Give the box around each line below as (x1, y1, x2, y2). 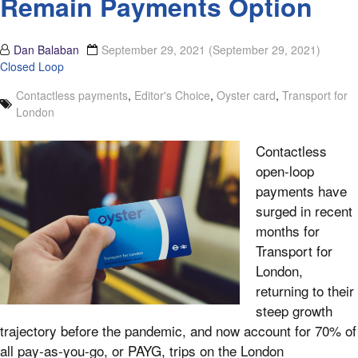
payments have (256, 181, 347, 201)
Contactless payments (16, 87, 128, 104)
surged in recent (256, 201, 352, 221)
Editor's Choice (134, 87, 210, 104)
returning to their (256, 280, 354, 301)
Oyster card (217, 87, 276, 104)
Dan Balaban (14, 42, 79, 58)
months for (256, 221, 320, 241)
